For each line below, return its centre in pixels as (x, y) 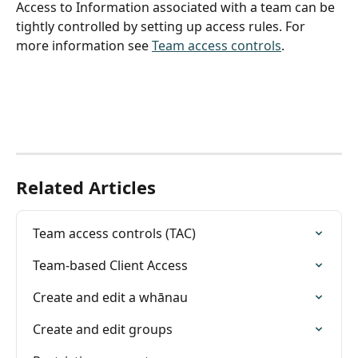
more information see (84, 45)
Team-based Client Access (110, 265)
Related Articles (86, 187)
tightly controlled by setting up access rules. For (162, 26)
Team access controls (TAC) (114, 233)
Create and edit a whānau (110, 297)
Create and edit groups (103, 329)
